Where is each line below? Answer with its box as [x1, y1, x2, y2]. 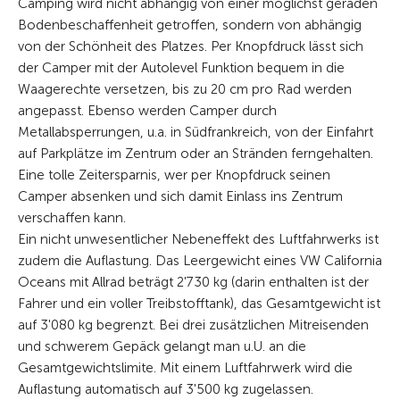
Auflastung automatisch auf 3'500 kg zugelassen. [18, 381, 313, 398]
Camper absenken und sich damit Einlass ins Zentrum [18, 188, 343, 205]
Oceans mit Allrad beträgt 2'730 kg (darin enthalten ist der [18, 274, 369, 291]
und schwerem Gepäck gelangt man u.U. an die [18, 338, 306, 355]
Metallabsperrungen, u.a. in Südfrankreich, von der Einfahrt [18, 124, 373, 141]
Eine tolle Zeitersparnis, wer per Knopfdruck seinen [18, 167, 330, 184]
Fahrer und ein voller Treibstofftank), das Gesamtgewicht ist [18, 296, 380, 312]
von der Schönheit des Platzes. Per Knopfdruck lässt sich [18, 38, 363, 55]
